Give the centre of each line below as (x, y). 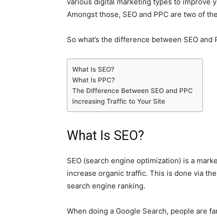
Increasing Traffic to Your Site (119, 101)
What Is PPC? (93, 80)
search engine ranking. (106, 186)
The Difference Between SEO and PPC (132, 91)
